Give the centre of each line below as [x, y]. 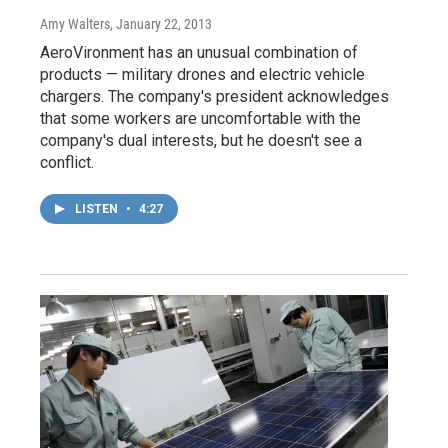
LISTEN [98, 208]
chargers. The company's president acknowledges [214, 96]
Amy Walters [75, 23]
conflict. [67, 162]
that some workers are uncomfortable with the [200, 118]
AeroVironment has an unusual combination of [199, 52]
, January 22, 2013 [161, 23]
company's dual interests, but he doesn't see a [201, 140]
